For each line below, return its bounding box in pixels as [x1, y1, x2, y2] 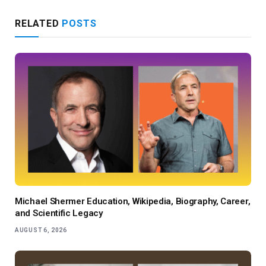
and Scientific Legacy [15, 208, 103, 218]
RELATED [15, 18, 62, 30]
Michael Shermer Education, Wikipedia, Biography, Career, [15, 196, 251, 207]
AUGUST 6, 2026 [15, 227, 67, 233]
